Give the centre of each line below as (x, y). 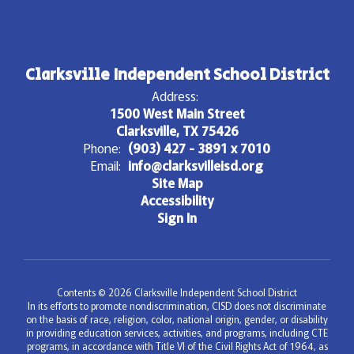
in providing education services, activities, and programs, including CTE (177, 332)
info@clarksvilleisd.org (196, 165)
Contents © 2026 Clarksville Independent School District (177, 292)
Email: (106, 165)
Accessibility (177, 200)
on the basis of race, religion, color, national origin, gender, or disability (177, 318)
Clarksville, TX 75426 (177, 130)
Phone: (102, 147)
